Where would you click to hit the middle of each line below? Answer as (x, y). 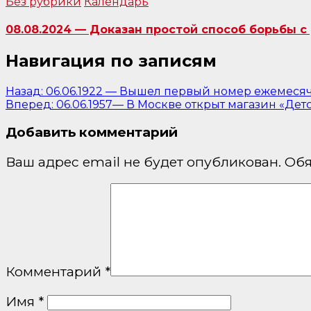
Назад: (24, 92)
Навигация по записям (111, 61)
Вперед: (30, 105)
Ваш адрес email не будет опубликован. (143, 162)
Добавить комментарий (92, 132)
